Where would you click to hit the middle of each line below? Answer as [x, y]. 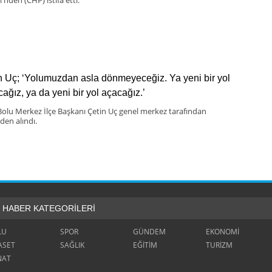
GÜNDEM [149, 231]
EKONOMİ [223, 231]
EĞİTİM [145, 245]
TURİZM [219, 245]
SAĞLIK [72, 245]
